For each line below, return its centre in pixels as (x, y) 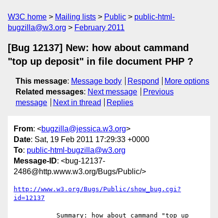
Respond (143, 81)
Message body (96, 81)
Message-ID (35, 161)
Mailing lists (75, 17)
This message (41, 81)
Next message (112, 92)
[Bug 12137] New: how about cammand (98, 48)
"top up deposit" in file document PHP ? (100, 61)
